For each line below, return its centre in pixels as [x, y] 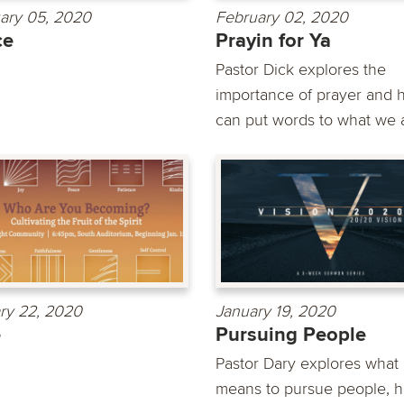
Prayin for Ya [273, 41]
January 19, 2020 [275, 312]
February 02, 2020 [282, 17]
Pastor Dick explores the [301, 69]
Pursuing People [291, 335]
